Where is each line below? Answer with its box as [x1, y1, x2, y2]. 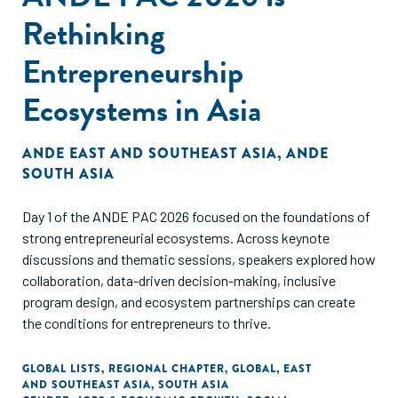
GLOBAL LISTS [22, 361, 101, 377]
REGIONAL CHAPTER [108, 361, 225, 377]
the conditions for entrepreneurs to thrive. [22, 314, 271, 331]
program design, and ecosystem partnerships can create [22, 293, 355, 310]
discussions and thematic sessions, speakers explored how [22, 251, 376, 267]
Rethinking [22, 10, 165, 57]
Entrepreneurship [22, 48, 243, 95]
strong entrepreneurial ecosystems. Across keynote [22, 229, 330, 246]
